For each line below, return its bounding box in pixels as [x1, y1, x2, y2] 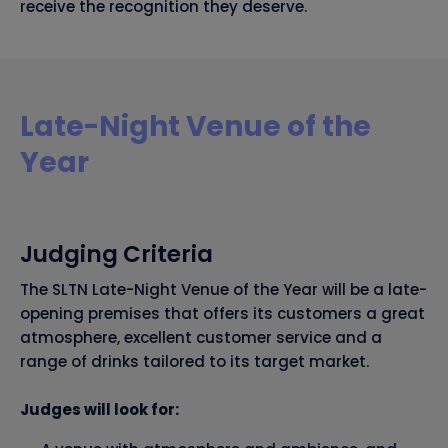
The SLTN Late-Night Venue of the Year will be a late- [20, 279, 427, 301]
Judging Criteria [20, 238, 213, 271]
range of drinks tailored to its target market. [20, 351, 369, 373]
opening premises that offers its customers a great [20, 303, 425, 325]
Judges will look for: [20, 399, 179, 421]
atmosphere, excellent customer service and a [20, 327, 382, 349]
